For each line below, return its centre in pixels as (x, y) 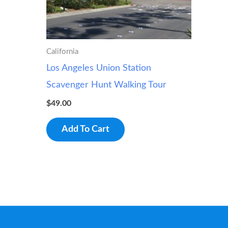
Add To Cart (85, 130)
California (62, 51)
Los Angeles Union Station (99, 68)
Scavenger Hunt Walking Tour (106, 85)
